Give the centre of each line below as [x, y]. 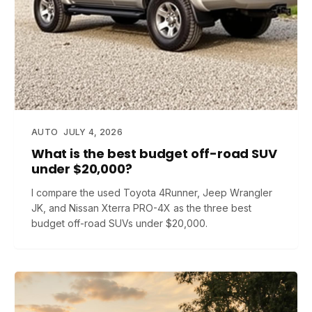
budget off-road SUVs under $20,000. [119, 223]
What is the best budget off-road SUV [154, 154]
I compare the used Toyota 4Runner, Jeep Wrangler [152, 193]
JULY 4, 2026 [93, 132]
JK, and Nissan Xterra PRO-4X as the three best [141, 208]
